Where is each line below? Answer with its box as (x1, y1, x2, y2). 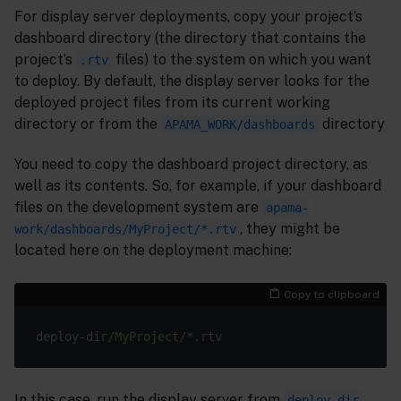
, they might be (240, 219, 340, 237)
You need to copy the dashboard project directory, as (14, 155, 368, 173)
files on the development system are (14, 198, 262, 216)
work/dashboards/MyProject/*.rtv (14, 221, 236, 236)
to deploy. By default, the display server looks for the (14, 72, 370, 90)
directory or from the (14, 115, 161, 132)
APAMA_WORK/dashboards (165, 116, 315, 132)
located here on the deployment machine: (14, 241, 292, 259)
